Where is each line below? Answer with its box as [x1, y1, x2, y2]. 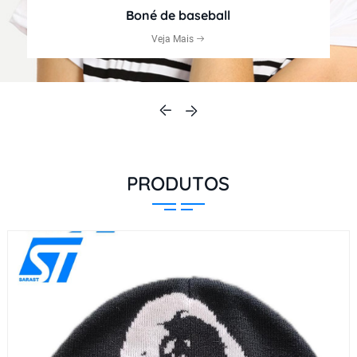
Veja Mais [151, 33, 196, 45]
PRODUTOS [127, 171, 230, 195]
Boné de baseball [126, 6, 231, 23]
